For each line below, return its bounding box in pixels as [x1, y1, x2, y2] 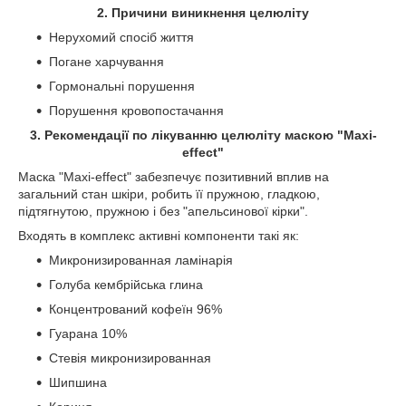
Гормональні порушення [49, 79, 195, 93]
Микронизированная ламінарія [49, 253, 233, 267]
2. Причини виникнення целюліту [97, 5, 309, 20]
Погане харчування [49, 54, 164, 69]
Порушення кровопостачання [49, 103, 224, 118]
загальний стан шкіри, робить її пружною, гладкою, [18, 187, 320, 201]
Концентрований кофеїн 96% [49, 302, 222, 316]
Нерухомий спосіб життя [49, 30, 194, 44]
